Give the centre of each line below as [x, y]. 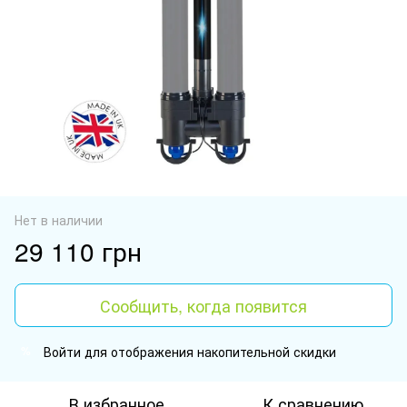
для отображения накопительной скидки [208, 351]
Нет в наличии [59, 219]
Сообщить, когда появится [203, 305]
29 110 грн [78, 250]
